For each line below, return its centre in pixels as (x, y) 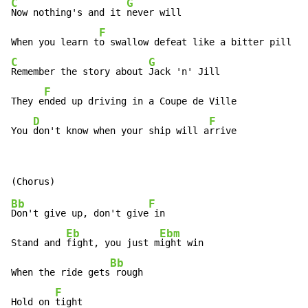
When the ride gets (60, 273)
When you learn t (55, 42)
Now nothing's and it (69, 13)
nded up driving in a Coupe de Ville (140, 101)
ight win (181, 243)
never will (154, 13)
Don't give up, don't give (80, 213)
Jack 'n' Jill (184, 72)
